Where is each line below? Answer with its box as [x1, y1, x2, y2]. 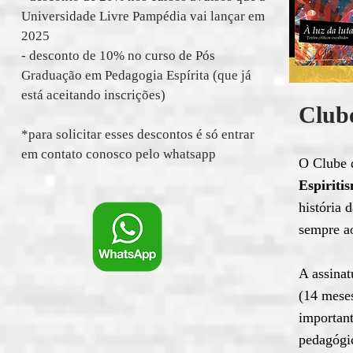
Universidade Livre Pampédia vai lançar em [21, 9, 265, 24]
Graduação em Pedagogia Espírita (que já [21, 68, 251, 83]
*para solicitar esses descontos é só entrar [21, 127, 255, 142]
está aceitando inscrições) [21, 87, 165, 102]
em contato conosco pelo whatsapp [21, 147, 216, 162]
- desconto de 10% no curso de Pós [21, 48, 215, 63]
